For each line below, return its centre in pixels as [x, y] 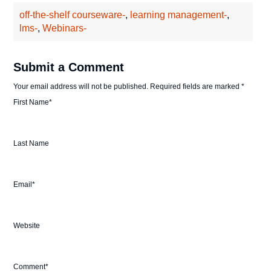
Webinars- [65, 28]
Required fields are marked [195, 87]
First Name [31, 103]
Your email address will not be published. [81, 87]
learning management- [179, 15]
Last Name [31, 144]
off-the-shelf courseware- [73, 15]
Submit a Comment [69, 67]
